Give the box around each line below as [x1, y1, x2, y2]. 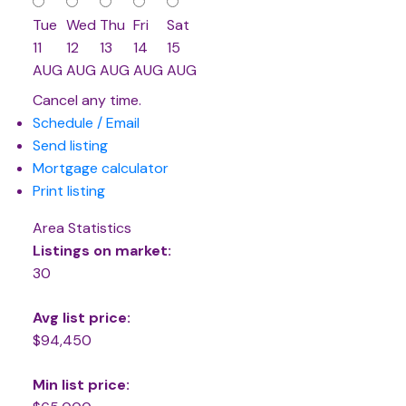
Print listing [32, 180, 105, 200]
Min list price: [32, 374, 130, 394]
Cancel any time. [32, 90, 141, 110]
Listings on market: [32, 240, 171, 260]
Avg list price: [32, 307, 130, 327]
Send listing [32, 135, 108, 155]
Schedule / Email [32, 112, 140, 132]
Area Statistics [32, 217, 131, 237]
